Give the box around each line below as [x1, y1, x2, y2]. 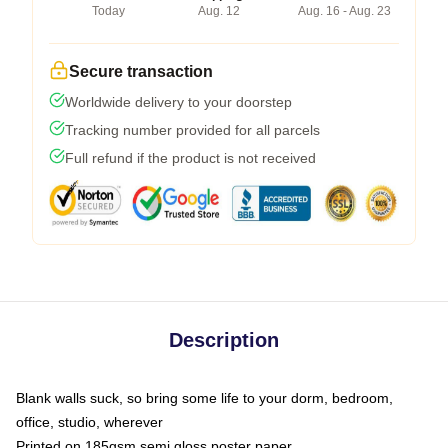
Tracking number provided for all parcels [65, 121, 320, 138]
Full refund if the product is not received [65, 149, 316, 166]
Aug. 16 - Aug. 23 [298, 3, 391, 18]
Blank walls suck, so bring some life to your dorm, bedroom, [16, 389, 393, 406]
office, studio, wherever [16, 413, 163, 430]
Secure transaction [69, 62, 213, 80]
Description [169, 328, 279, 351]
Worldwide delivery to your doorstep [65, 93, 292, 110]
